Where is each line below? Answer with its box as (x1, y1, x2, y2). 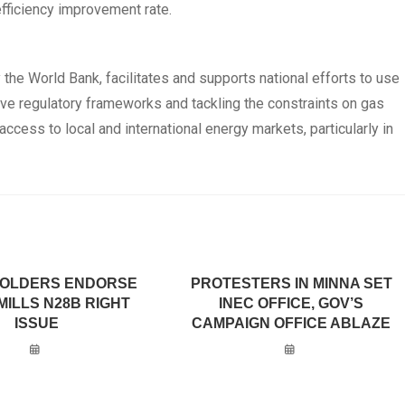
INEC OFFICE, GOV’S (219, 296, 364, 311)
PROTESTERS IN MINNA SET (190, 276, 392, 291)
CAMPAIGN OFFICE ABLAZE (192, 316, 391, 331)
